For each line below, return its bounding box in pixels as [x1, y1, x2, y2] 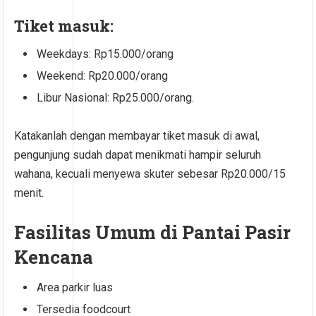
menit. [14, 186, 44, 200]
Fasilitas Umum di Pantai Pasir [14, 220, 291, 245]
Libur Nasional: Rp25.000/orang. [37, 91, 195, 105]
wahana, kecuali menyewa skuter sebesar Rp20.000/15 [14, 167, 286, 181]
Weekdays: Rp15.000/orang [37, 47, 174, 61]
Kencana [14, 245, 94, 269]
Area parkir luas [37, 281, 114, 295]
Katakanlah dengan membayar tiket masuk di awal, [14, 129, 260, 143]
